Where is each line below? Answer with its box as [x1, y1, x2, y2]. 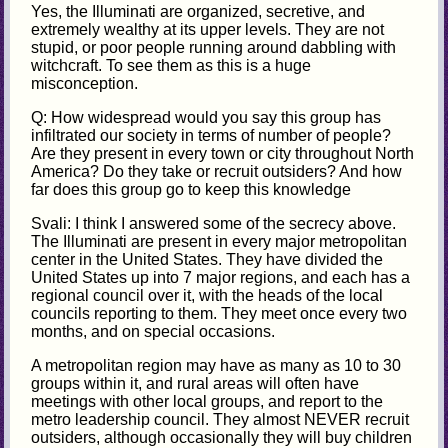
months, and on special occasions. [31, 323, 276, 341]
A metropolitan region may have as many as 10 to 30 [31, 357, 402, 375]
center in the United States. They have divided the [31, 251, 384, 269]
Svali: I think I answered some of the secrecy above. [31, 215, 397, 233]
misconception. [31, 75, 139, 93]
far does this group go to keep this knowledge [31, 181, 352, 199]
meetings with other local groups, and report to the [31, 393, 384, 411]
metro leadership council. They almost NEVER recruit [31, 411, 410, 429]
